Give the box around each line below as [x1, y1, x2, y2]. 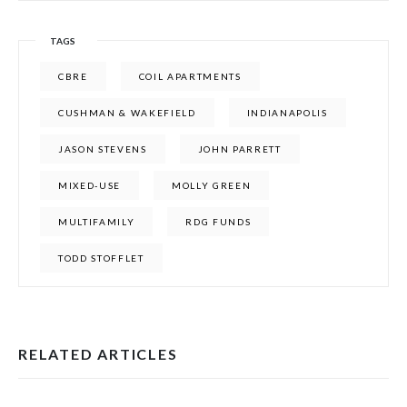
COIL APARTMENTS [138, 71, 242, 82]
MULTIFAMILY [58, 216, 135, 227]
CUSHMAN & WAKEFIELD [58, 107, 196, 118]
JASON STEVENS [58, 144, 147, 154]
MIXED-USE [58, 180, 122, 191]
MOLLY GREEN [172, 180, 252, 191]
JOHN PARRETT [197, 144, 282, 154]
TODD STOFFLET [58, 253, 144, 263]
